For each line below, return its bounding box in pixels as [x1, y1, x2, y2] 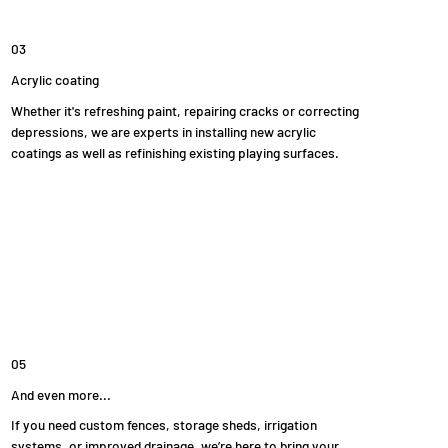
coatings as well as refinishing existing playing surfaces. [10, 144, 339, 162]
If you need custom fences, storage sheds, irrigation [10, 416, 317, 434]
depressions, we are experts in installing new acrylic [10, 123, 316, 141]
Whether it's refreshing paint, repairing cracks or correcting [10, 102, 359, 120]
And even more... [10, 385, 111, 403]
